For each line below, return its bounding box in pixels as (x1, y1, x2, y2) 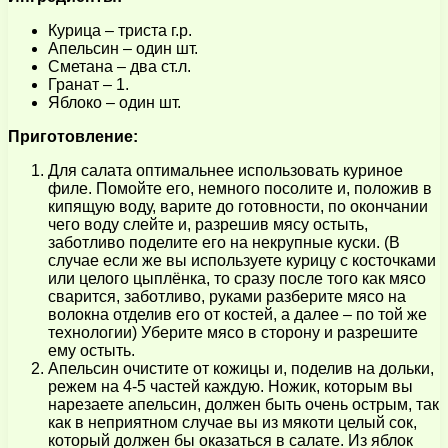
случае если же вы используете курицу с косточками (48, 251, 436, 269)
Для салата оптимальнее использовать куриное (48, 161, 403, 179)
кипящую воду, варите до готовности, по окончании (48, 197, 428, 215)
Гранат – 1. (48, 75, 129, 93)
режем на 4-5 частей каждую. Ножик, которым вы (48, 377, 413, 395)
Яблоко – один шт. (48, 93, 181, 111)
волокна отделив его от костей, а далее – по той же (48, 305, 427, 323)
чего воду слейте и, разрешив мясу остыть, (48, 215, 368, 233)
